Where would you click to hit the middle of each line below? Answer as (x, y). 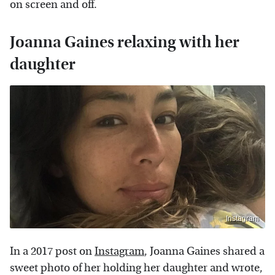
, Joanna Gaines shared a (204, 252)
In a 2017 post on (52, 252)
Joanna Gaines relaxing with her (125, 42)
